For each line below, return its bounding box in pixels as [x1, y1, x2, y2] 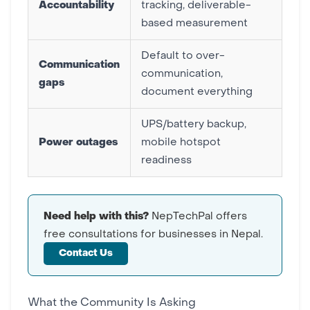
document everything [141, 87, 253, 97]
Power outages [39, 138, 118, 147]
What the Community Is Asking [28, 298, 196, 309]
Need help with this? [44, 212, 149, 221]
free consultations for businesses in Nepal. [44, 230, 263, 239]
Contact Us [59, 249, 113, 258]
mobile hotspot [141, 138, 221, 147]
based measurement [141, 19, 248, 28]
